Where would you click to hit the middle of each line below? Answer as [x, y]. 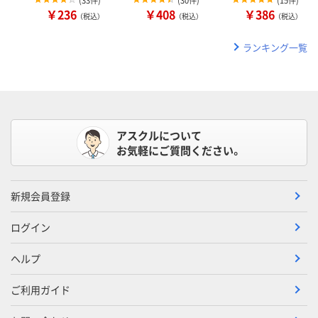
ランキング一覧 [275, 47]
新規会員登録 [40, 196]
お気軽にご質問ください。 [179, 150]
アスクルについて [159, 135]
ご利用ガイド [40, 289]
